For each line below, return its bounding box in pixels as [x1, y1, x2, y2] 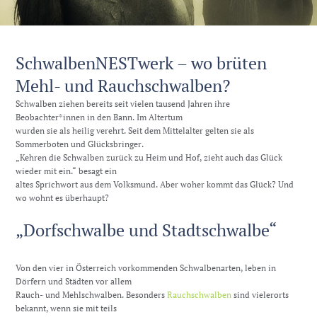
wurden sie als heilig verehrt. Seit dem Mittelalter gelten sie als [16, 125, 255, 137]
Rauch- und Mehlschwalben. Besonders [16, 289, 168, 300]
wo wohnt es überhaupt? [16, 192, 110, 204]
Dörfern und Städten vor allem [16, 275, 132, 287]
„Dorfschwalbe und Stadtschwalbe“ [16, 218, 277, 241]
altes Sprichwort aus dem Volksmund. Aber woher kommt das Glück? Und [16, 179, 294, 190]
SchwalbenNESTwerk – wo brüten [16, 52, 267, 75]
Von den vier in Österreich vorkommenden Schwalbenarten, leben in [16, 262, 277, 273]
